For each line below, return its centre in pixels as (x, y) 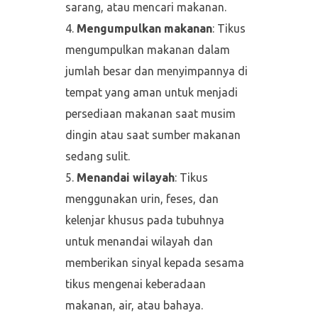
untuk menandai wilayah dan (139, 242)
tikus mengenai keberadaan (135, 284)
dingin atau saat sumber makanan (153, 135)
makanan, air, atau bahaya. (134, 306)
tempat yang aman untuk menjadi (151, 93)
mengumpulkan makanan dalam (147, 50)
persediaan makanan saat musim (150, 114)
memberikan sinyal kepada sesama (154, 263)
